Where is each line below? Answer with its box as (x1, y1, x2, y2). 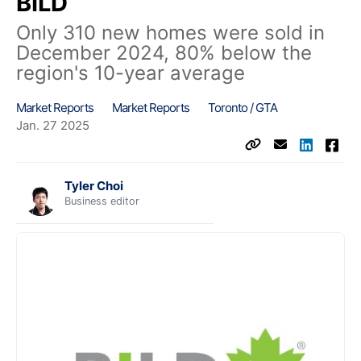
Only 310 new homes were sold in (16, 20, 325, 44)
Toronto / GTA (208, 99, 277, 115)
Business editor (64, 194, 139, 207)
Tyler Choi (64, 177, 123, 193)
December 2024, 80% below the (16, 40, 312, 64)
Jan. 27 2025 (16, 117, 89, 133)
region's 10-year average (16, 60, 245, 85)
